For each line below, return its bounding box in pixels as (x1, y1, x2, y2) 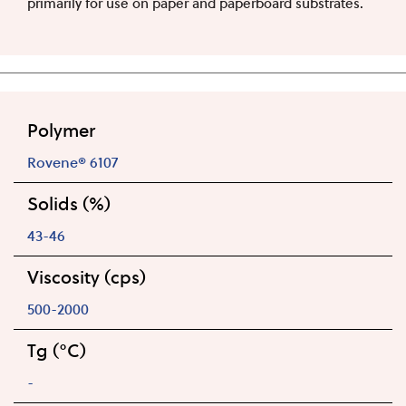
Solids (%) (27, 189, 111, 217)
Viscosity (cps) (27, 263, 146, 290)
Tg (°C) (27, 336, 86, 363)
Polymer (27, 116, 95, 143)
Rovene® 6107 (27, 150, 118, 172)
